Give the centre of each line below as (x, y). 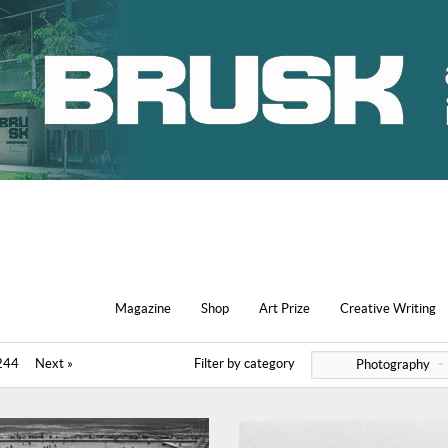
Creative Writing (388, 308)
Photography (393, 364)
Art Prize (284, 308)
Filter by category (246, 364)
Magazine (143, 308)
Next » (53, 363)
